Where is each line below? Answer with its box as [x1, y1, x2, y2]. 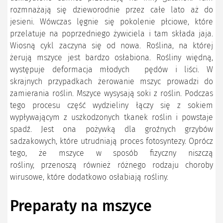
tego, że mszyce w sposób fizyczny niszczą [10, 148, 213, 158]
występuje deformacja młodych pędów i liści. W [10, 65, 213, 75]
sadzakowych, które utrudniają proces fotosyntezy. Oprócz [10, 136, 213, 146]
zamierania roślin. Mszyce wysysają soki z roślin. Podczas [10, 89, 213, 99]
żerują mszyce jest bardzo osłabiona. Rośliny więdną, [10, 53, 213, 63]
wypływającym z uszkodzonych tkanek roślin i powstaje [10, 112, 213, 122]
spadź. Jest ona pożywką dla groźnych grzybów [10, 124, 213, 134]
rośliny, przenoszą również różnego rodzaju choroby [10, 160, 213, 170]
